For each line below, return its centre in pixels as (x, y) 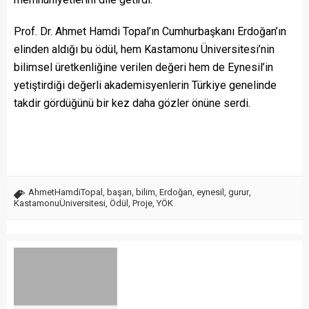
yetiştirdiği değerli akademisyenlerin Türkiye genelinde (145, 85)
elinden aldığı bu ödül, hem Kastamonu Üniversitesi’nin (144, 49)
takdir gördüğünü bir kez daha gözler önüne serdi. (132, 103)
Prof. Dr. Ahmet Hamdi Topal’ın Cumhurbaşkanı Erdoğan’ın (150, 31)
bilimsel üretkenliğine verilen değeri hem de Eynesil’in (143, 67)
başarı (119, 192)
